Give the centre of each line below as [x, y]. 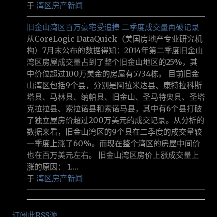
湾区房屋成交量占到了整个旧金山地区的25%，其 [112, 62]
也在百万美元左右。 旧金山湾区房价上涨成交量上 [113, 155]
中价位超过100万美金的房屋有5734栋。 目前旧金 [113, 74]
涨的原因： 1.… [53, 167]
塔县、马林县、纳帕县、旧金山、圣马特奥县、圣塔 [116, 97]
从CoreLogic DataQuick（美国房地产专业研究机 [115, 39]
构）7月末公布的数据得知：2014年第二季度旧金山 [115, 51]
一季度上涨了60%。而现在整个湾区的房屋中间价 [113, 144]
